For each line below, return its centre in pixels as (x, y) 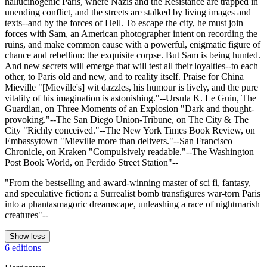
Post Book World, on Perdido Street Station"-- (91, 162)
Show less (27, 236)
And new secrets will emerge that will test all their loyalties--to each (131, 66)
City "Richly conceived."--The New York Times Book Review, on (130, 130)
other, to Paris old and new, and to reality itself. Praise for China (124, 76)
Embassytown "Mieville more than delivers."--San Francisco (119, 141)
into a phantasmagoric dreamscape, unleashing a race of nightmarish (132, 204)
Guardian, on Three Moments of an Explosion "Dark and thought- (129, 108)
